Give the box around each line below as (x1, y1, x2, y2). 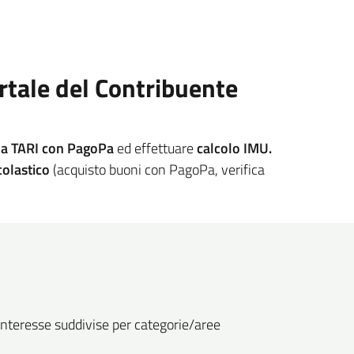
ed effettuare (114, 137, 197, 160)
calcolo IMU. (197, 137, 272, 160)
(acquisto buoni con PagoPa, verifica (50, 159, 265, 181)
